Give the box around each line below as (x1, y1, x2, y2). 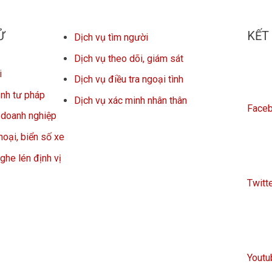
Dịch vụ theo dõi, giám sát (74, 52, 183, 64)
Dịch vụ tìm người (74, 32, 148, 44)
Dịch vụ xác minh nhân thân (74, 94, 187, 106)
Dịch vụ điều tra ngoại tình (74, 73, 183, 86)
